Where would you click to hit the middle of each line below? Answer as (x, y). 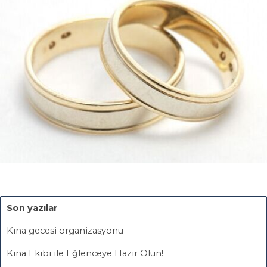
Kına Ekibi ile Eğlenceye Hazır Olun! (85, 253)
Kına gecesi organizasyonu (65, 230)
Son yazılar (32, 208)
